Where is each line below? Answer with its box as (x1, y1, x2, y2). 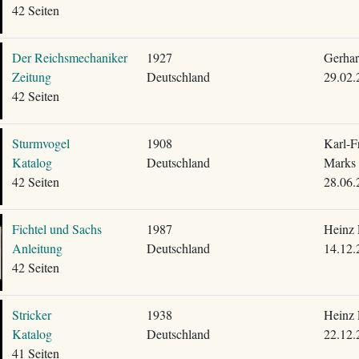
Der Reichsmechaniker (11, 49, 127, 66)
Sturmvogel (11, 135, 70, 151)
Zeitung (11, 68, 51, 85)
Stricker (11, 306, 51, 323)
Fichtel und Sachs (11, 220, 102, 237)
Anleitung (11, 240, 63, 256)
